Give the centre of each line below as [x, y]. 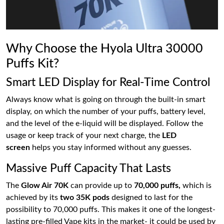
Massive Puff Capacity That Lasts [88, 168]
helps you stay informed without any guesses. [112, 147]
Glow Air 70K [45, 185]
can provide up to [101, 185]
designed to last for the [152, 197]
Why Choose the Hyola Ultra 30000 [104, 48]
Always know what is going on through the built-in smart [106, 99]
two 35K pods [86, 197]
